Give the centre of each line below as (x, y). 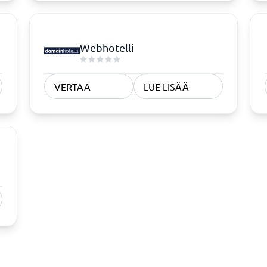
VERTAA (73, 86)
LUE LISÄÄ (166, 86)
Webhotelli (107, 47)
